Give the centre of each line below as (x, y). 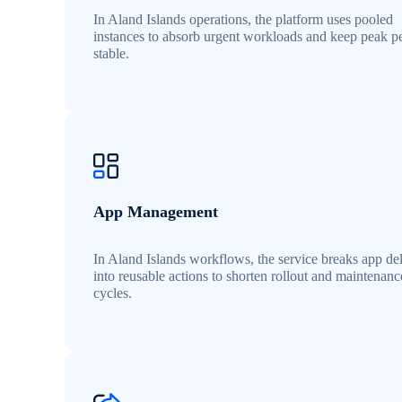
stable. (111, 54)
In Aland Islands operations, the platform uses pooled (243, 20)
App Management (156, 212)
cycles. (113, 293)
